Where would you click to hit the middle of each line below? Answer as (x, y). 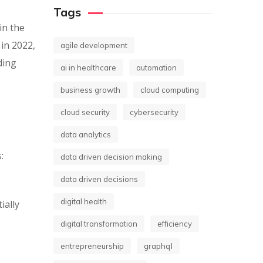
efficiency (175, 224)
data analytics (86, 134)
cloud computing (170, 90)
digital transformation (99, 224)
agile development (94, 45)
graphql (158, 246)
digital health (84, 201)
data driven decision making (111, 157)
